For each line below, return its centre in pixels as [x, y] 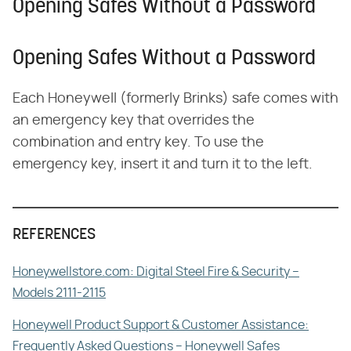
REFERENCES [54, 235]
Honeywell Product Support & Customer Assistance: [161, 326]
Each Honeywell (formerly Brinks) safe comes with [175, 99]
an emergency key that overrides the [134, 121]
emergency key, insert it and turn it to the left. [163, 165]
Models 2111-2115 [59, 293]
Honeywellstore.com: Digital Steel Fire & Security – [156, 272]
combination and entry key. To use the [138, 143]
